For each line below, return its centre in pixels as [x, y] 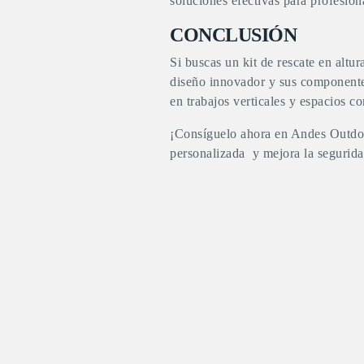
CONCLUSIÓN [233, 35]
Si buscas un [206, 62]
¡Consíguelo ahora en [230, 133]
